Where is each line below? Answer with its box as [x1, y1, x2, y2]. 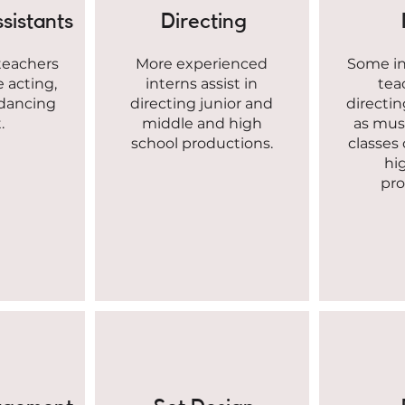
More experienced [136, 55, 268, 73]
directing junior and [130, 95, 273, 113]
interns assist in [146, 75, 258, 93]
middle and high [141, 115, 262, 133]
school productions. [130, 135, 273, 153]
